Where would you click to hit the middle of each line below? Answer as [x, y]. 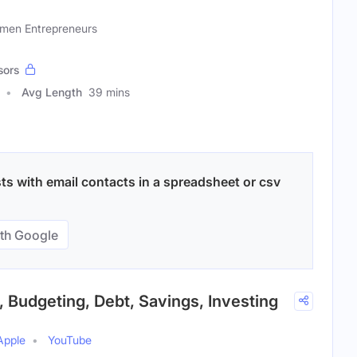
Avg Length [52, 92]
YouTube [70, 340]
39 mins [109, 92]
